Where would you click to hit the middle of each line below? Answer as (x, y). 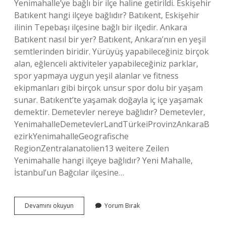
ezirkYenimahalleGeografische (71, 136)
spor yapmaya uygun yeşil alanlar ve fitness (96, 76)
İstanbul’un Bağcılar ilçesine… (69, 173)
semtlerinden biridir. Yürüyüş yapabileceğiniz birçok (111, 51)
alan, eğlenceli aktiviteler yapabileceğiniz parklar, (106, 64)
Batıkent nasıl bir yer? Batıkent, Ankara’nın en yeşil (110, 39)
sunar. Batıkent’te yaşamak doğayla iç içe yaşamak (108, 100)
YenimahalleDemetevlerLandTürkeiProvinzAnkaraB (112, 124)
